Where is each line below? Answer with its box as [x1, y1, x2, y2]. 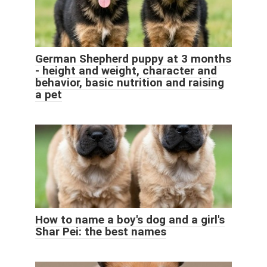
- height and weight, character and [35, 64, 217, 78]
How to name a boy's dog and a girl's [35, 213, 225, 227]
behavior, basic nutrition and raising [35, 76, 224, 90]
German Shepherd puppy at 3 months [35, 52, 231, 66]
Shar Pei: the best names [35, 225, 166, 239]
